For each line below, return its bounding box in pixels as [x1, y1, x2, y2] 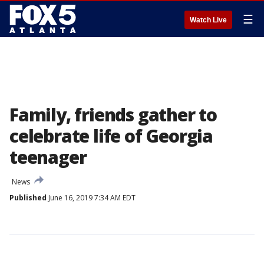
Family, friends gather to [9, 103, 217, 127]
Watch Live [190, 16, 227, 24]
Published [9, 193, 47, 203]
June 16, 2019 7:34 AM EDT [47, 193, 136, 203]
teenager [9, 145, 87, 169]
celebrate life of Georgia [9, 124, 213, 148]
